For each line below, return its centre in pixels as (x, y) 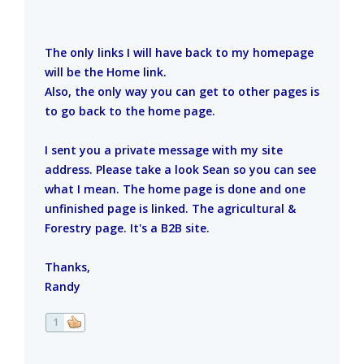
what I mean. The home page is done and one (175, 189)
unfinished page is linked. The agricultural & (170, 209)
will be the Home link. (106, 72)
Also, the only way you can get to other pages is (182, 92)
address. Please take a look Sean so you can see (180, 170)
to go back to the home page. (130, 111)
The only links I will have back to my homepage (179, 53)
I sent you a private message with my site (164, 150)
